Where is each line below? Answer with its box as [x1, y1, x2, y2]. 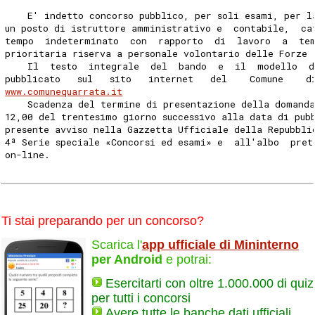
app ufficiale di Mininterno [142, 237, 299, 252]
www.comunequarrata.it [5, 84, 123, 98]
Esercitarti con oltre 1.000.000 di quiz [105, 276, 314, 291]
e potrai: [162, 252, 212, 266]
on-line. [5, 148, 56, 161]
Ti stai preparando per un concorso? [1, 213, 204, 228]
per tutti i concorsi [91, 291, 191, 306]
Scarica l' [91, 237, 142, 252]
